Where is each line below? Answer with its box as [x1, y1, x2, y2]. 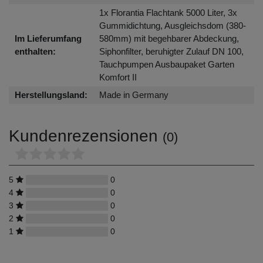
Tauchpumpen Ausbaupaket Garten [99, 59, 234, 69]
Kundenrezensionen [9, 126, 163, 145]
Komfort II [99, 72, 137, 82]
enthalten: [15, 46, 56, 56]
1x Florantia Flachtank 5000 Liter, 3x [99, 7, 237, 18]
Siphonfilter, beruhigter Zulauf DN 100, [99, 46, 244, 56]
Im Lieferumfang [15, 33, 82, 43]
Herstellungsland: [15, 89, 87, 100]
